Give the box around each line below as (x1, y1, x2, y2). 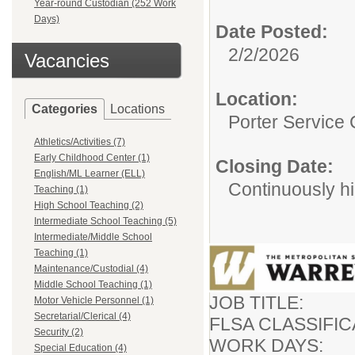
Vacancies (25, 50, 109, 71)
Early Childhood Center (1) (34, 152, 150, 163)
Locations (110, 102, 165, 116)
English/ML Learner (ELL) (34, 168, 145, 179)
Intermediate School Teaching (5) (34, 216, 177, 227)
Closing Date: (216, 156, 334, 177)
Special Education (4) (34, 342, 127, 353)
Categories (32, 102, 97, 116)
